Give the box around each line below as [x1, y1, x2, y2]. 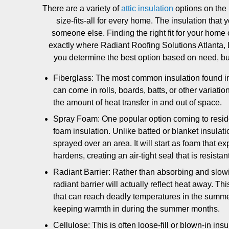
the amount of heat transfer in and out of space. [53, 98, 222, 107]
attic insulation [121, 4, 173, 13]
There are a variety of [42, 4, 121, 13]
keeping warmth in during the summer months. [53, 204, 220, 213]
